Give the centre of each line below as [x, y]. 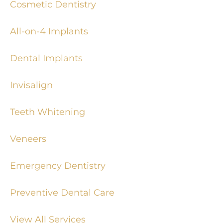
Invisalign [31, 85]
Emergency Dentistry [58, 165]
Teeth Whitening [48, 111]
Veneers [28, 138]
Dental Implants [46, 58]
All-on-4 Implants [49, 31]
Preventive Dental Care [62, 192]
